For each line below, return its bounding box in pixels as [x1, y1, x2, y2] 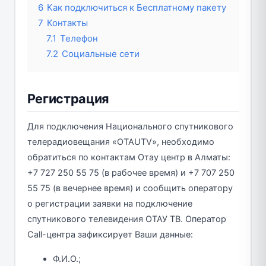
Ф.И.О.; [53, 254, 81, 265]
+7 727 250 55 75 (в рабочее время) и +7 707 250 [27, 167, 235, 179]
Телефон [59, 33, 98, 45]
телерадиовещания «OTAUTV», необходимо [27, 137, 214, 148]
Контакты [46, 17, 88, 29]
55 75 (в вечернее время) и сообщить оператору [27, 183, 233, 194]
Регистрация [27, 91, 109, 107]
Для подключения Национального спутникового [27, 121, 233, 132]
